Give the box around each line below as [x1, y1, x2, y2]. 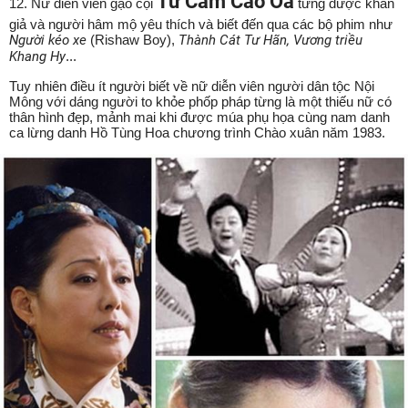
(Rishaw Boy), [87, 32, 178, 47]
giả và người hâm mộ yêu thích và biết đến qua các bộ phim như [9, 16, 393, 32]
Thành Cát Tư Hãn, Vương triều [178, 32, 362, 48]
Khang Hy [9, 48, 66, 65]
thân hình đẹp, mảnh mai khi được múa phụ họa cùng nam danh [9, 109, 390, 125]
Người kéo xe [9, 32, 87, 48]
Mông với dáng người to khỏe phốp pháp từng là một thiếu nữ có [9, 94, 392, 109]
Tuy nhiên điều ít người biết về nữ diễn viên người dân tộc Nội [9, 78, 374, 94]
